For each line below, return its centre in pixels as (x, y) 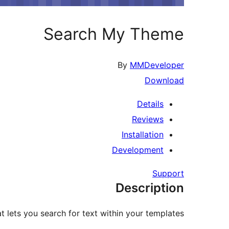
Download (164, 81)
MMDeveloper (157, 65)
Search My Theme (114, 34)
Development (138, 150)
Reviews (148, 119)
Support (168, 174)
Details (150, 104)
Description (150, 188)
